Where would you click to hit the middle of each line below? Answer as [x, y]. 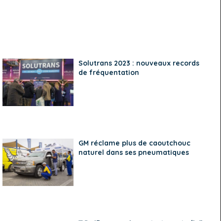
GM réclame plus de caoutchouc [135, 143]
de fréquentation [109, 73]
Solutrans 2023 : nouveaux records [139, 63]
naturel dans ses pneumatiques [134, 153]
